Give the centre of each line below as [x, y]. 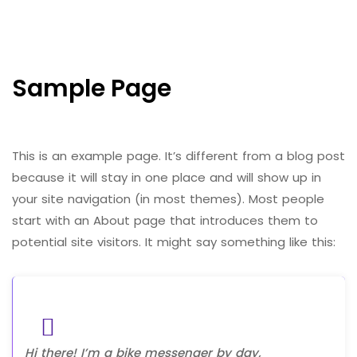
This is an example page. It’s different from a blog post [178, 156]
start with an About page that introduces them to [165, 220]
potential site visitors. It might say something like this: [174, 242]
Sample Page [92, 88]
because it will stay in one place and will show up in [167, 177]
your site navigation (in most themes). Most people [168, 199]
